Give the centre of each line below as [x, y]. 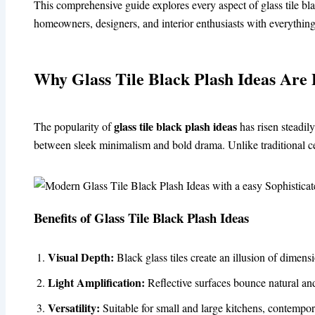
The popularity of [74, 126]
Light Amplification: [96, 283]
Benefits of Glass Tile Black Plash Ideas [141, 218]
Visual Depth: [81, 257]
